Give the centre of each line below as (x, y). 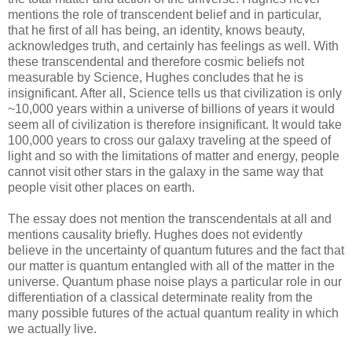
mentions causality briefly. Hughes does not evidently (155, 234)
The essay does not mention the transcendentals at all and (170, 218)
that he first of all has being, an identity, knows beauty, (156, 30)
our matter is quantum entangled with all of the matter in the (171, 266)
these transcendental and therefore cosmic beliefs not (156, 61)
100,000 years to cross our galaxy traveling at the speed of (169, 140)
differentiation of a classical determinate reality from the (160, 297)
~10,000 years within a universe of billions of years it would (171, 108)
